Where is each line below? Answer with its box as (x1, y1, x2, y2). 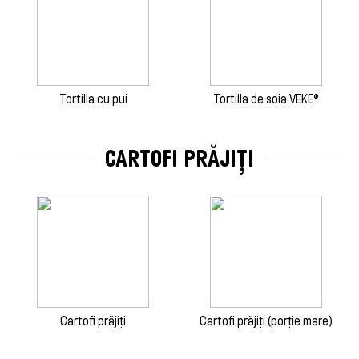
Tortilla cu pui (58, 92, 127, 107)
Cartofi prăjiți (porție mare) (200, 313, 333, 328)
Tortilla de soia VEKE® (213, 92, 319, 107)
